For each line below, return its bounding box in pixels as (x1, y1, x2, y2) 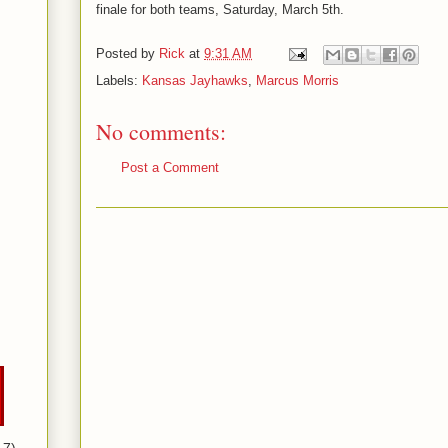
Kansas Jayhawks (142, 73, 248, 88)
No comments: (96, 117, 226, 146)
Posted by (96, 46, 159, 62)
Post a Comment (121, 160, 219, 175)
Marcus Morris (256, 73, 339, 88)
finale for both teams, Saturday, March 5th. (96, 2, 344, 17)
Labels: (96, 73, 142, 88)
